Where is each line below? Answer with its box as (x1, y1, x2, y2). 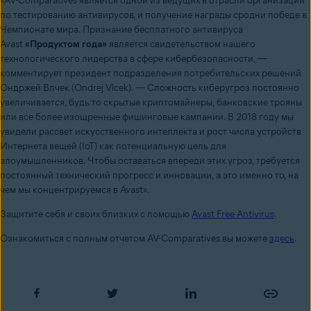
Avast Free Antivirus (192, 208, 274, 221)
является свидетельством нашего (107, 38, 255, 51)
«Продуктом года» (25, 38, 107, 51)
